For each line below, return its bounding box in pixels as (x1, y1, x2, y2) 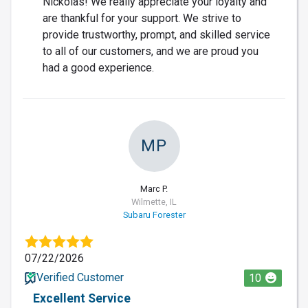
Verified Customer (36, 270, 124, 284)
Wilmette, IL (131, 196, 177, 207)
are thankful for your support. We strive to (42, 11, 241, 25)
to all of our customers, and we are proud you (42, 44, 258, 58)
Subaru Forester (122, 209, 186, 220)
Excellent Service (33, 291, 131, 305)
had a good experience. (42, 60, 154, 74)
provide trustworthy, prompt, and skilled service (42, 27, 270, 41)
